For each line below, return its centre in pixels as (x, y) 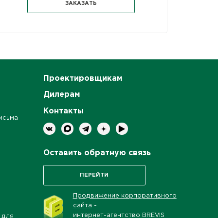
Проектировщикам (82, 79)
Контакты (63, 111)
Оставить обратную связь (97, 153)
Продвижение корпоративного (125, 196)
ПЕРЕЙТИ (94, 175)
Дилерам (61, 95)
